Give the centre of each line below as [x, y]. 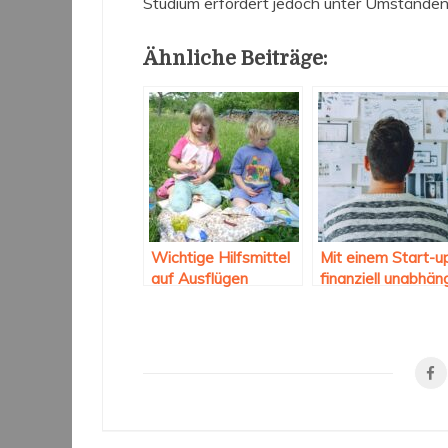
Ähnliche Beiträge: [235, 58]
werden [346, 299]
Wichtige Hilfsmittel [220, 257]
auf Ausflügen [199, 278]
